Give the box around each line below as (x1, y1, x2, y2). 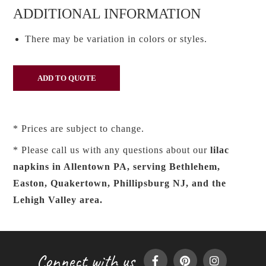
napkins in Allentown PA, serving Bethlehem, (13, 161, 221, 172)
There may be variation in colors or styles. (25, 34, 208, 44)
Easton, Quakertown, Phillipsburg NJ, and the (13, 178, 227, 188)
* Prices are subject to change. (13, 123, 145, 134)
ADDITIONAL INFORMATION (13, 6, 201, 21)
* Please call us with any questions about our (13, 145, 211, 155)
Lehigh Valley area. (13, 195, 103, 205)
